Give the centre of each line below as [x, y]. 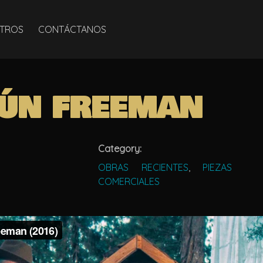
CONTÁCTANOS [73, 29]
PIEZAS [217, 167]
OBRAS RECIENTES [143, 167]
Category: [120, 149]
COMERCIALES [129, 181]
